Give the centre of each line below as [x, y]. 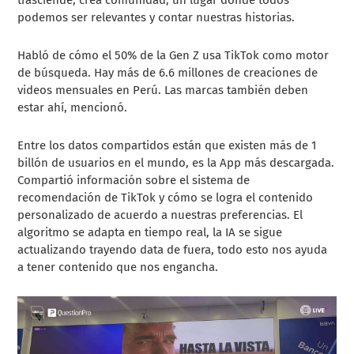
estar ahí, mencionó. [73, 107]
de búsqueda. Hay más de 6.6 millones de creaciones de [168, 72]
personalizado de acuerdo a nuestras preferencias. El [160, 215]
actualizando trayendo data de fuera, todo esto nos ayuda [173, 249]
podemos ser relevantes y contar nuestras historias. [158, 17]
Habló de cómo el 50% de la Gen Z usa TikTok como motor [173, 55]
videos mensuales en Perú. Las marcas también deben [163, 90]
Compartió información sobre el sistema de [134, 180]
